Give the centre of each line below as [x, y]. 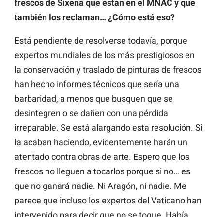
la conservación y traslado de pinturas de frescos [108, 69]
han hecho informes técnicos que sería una [97, 84]
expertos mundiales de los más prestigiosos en [105, 55]
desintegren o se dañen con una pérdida [91, 113]
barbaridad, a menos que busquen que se [94, 98]
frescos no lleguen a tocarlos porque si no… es [102, 171]
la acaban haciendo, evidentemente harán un [101, 142]
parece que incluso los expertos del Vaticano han [108, 200]
